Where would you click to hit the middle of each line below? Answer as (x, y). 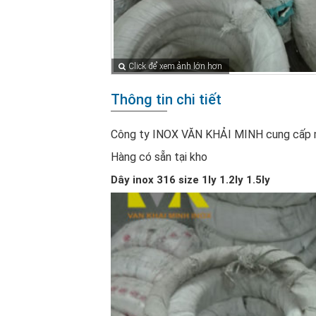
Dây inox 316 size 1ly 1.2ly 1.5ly (190, 180)
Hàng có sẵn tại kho (159, 157)
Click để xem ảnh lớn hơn (175, 67)
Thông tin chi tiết (166, 100)
